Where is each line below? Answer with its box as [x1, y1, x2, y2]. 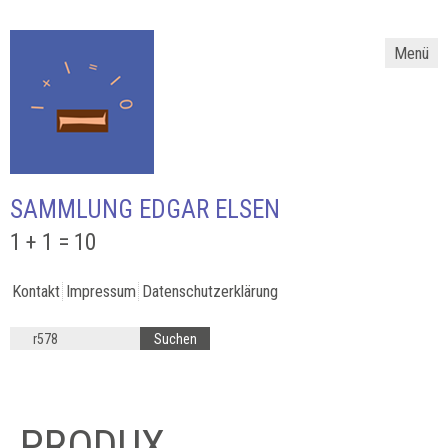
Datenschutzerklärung [142, 282, 278, 301]
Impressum [66, 282, 136, 301]
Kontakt [12, 282, 60, 301]
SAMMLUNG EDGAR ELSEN [10, 195, 280, 224]
